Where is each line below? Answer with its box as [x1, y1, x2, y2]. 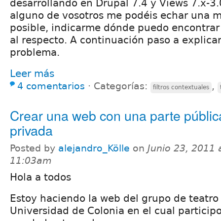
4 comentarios [17, 80, 85, 91]
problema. [10, 46, 60, 58]
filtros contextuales [153, 83, 209, 91]
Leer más [10, 67, 54, 79]
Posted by [10, 143, 58, 153]
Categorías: [94, 80, 150, 91]
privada [10, 120, 53, 140]
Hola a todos [10, 171, 71, 183]
